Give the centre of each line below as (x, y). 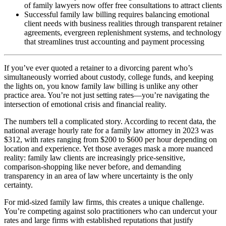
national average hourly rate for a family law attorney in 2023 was (109, 130)
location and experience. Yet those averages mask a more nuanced (108, 148)
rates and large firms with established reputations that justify (99, 220)
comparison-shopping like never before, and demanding (93, 166)
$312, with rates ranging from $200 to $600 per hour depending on (110, 139)
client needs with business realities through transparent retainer (123, 23)
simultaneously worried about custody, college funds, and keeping (109, 77)
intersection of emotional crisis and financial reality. (85, 104)
